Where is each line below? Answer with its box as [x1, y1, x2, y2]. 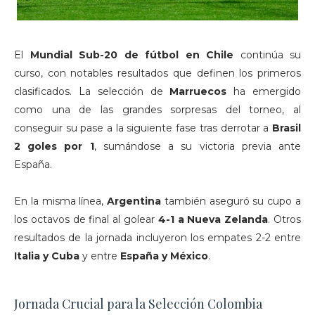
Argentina [107, 195, 162, 207]
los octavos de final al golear [14, 213, 158, 226]
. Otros [268, 213, 302, 226]
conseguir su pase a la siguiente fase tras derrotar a [14, 122, 272, 134]
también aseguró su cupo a [161, 195, 302, 207]
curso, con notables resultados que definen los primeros [14, 67, 301, 79]
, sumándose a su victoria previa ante [94, 140, 302, 153]
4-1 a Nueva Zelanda [157, 213, 269, 226]
